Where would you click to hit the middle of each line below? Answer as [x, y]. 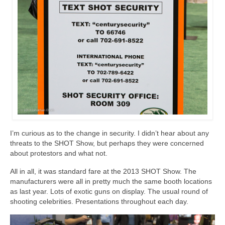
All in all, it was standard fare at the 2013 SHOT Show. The [103, 172]
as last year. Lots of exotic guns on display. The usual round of [109, 192]
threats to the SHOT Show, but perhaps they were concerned [107, 143]
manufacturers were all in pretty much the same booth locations [111, 182]
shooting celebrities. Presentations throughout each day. [99, 202]
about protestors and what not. [59, 153]
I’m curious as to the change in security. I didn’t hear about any [109, 133]
